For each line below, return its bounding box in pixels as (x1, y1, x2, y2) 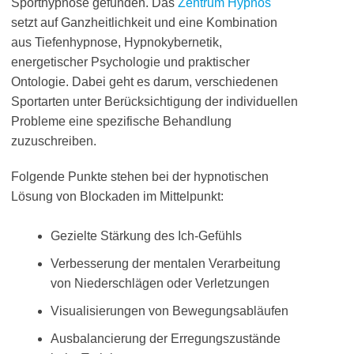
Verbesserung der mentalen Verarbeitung (51, 257, 281, 270)
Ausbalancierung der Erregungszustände (51, 332, 281, 345)
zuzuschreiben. (11, 134, 96, 148)
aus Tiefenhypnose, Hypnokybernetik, (11, 36, 222, 49)
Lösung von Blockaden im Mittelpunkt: (11, 190, 224, 203)
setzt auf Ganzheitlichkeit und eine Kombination (11, 16, 277, 29)
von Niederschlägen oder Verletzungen (51, 277, 269, 290)
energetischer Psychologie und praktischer (11, 55, 250, 69)
